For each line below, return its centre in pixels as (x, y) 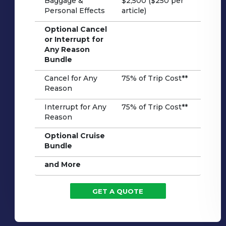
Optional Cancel (75, 29)
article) (134, 10)
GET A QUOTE (118, 191)
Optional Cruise (74, 135)
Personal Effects (74, 10)
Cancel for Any (71, 78)
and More (62, 164)
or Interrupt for (74, 39)
